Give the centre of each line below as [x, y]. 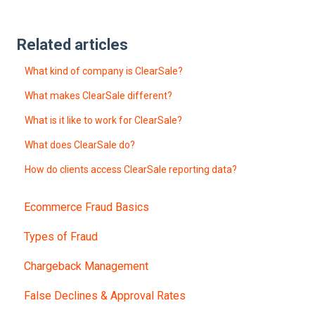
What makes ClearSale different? [99, 96]
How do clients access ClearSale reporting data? [131, 170]
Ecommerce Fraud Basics [86, 207]
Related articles [72, 45]
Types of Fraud [61, 236]
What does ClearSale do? [80, 145]
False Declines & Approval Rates [105, 295]
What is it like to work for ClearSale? [104, 121]
